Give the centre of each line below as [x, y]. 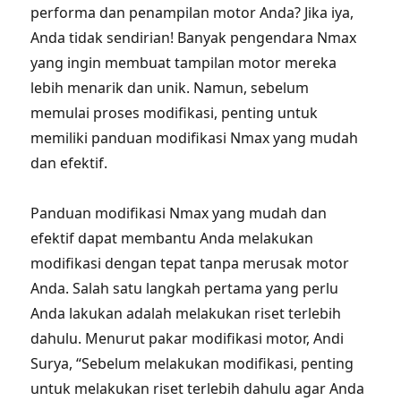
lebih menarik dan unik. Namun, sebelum [170, 88]
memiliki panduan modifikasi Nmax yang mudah [195, 138]
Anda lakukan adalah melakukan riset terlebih [186, 313]
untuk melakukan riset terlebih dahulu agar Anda [198, 388]
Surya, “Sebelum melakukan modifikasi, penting [192, 363]
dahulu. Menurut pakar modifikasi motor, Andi [188, 338]
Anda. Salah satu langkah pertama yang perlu [185, 288]
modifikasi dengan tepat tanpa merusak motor [190, 263]
